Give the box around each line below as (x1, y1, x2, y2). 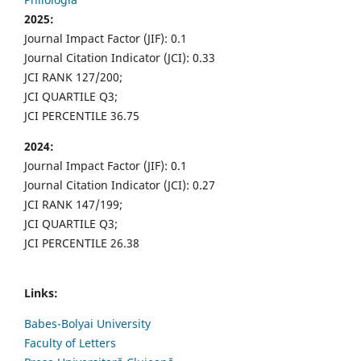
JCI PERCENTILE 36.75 (24, 108, 139, 124)
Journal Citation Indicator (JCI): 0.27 (24, 177, 215, 193)
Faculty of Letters (24, 335, 116, 351)
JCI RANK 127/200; (24, 69, 122, 85)
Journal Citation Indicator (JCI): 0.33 (24, 50, 215, 66)
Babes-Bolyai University (24, 316, 151, 332)
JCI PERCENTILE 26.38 (24, 235, 139, 251)
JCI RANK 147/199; (24, 197, 122, 213)
